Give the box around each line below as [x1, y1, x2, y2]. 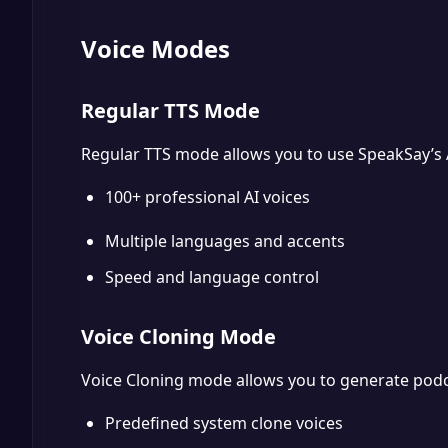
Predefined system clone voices [105, 412, 343, 434]
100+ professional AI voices [105, 186, 310, 208]
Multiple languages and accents [105, 230, 345, 252]
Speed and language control [105, 266, 319, 288]
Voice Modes [81, 32, 230, 65]
